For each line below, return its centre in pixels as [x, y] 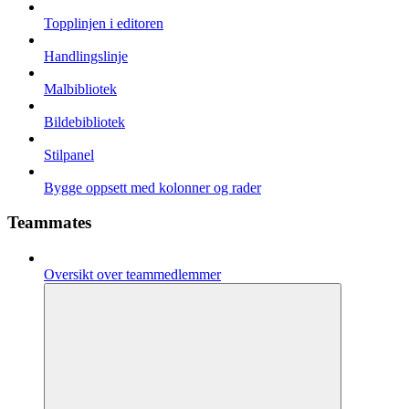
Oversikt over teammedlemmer [132, 274]
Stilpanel [69, 154]
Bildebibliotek [84, 121]
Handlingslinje [86, 56]
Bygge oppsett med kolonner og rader [152, 187]
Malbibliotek [80, 89]
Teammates [49, 223]
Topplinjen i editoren [104, 23]
